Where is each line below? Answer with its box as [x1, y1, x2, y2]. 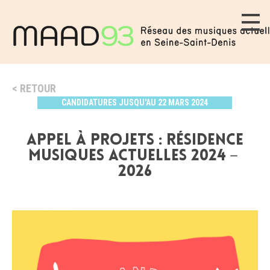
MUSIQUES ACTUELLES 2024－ [28, 148, 242, 165]
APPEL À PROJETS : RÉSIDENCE [27, 133, 243, 149]
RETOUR [20, 82, 56, 95]
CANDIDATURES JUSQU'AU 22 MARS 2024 [61, 98, 209, 107]
